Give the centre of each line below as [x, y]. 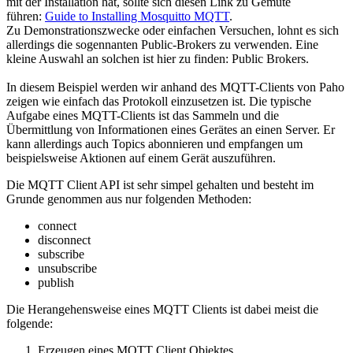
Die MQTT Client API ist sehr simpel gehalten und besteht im [160, 184]
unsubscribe [67, 268]
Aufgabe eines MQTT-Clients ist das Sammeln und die [143, 115]
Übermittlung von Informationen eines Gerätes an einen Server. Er [171, 129]
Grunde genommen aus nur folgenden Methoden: [129, 199]
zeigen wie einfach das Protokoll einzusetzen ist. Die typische [159, 101]
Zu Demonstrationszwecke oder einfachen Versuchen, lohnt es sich [173, 30]
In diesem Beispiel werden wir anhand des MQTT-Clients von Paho [175, 87]
